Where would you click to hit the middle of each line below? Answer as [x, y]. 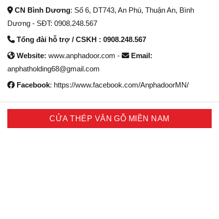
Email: [142, 56]
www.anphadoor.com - [85, 56]
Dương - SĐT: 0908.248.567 [52, 23]
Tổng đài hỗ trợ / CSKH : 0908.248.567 [80, 40]
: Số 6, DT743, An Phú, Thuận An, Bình [132, 10]
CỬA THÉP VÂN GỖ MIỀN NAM [109, 119]
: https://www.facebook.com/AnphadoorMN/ [119, 85]
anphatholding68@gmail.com [54, 69]
